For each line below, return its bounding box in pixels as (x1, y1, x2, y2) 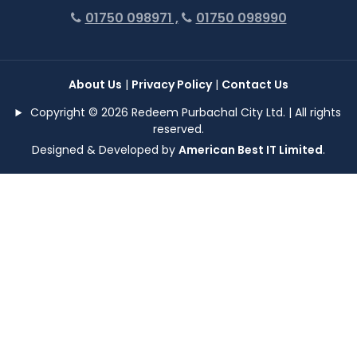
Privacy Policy (131, 76, 212, 93)
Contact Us (222, 76, 288, 93)
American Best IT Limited (178, 142, 323, 159)
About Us (69, 76, 122, 93)
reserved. (153, 121, 204, 138)
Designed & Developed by (32, 142, 178, 159)
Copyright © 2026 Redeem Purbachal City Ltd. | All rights (27, 104, 342, 121)
